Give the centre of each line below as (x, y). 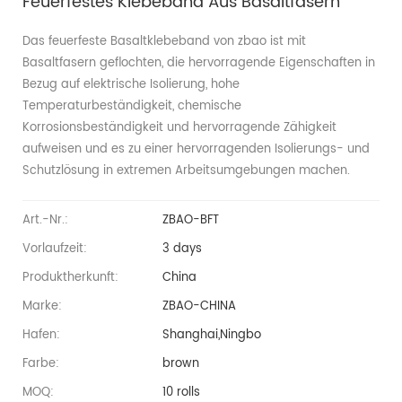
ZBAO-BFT (191, 220)
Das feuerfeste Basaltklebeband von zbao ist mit (164, 41)
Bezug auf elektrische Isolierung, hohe (131, 84)
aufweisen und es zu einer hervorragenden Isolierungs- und (196, 149)
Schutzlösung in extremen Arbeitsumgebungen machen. (186, 170)
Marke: (42, 306)
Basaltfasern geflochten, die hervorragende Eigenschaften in (199, 63)
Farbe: (41, 363)
